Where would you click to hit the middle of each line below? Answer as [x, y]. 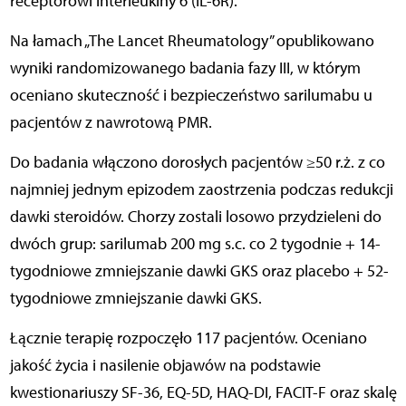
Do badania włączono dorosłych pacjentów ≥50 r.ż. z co [197, 162]
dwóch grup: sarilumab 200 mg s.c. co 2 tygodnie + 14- [195, 243]
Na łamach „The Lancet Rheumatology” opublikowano [192, 40]
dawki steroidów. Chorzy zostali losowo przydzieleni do [195, 216]
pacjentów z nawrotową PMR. [111, 122]
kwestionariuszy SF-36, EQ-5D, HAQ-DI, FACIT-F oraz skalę [203, 392]
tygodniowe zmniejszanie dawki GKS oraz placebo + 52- [199, 271]
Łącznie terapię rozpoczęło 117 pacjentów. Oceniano [188, 338]
